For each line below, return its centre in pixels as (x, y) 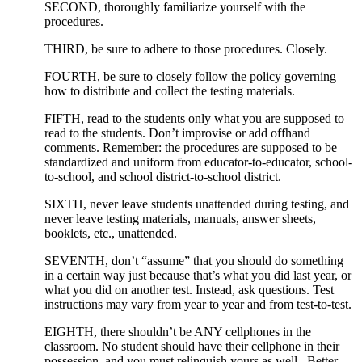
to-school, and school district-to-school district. (162, 176)
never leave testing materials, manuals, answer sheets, (180, 218)
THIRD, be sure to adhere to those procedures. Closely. (185, 48)
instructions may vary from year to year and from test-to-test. (198, 304)
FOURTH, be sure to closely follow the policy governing (190, 76)
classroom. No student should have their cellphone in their (192, 346)
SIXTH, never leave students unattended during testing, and (196, 204)
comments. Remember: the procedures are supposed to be (190, 147)
